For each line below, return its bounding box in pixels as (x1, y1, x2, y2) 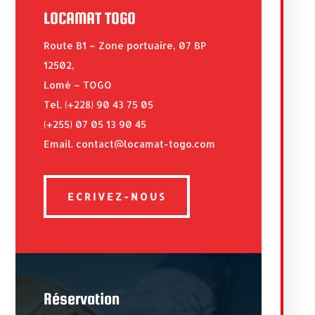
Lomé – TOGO (43, 79, 112, 91)
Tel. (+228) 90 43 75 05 (43, 98, 153, 111)
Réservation (43, 289, 120, 309)
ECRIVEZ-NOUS (67, 191, 166, 203)
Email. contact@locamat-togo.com (43, 138, 215, 150)
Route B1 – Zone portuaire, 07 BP (43, 39, 206, 52)
